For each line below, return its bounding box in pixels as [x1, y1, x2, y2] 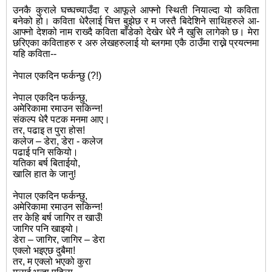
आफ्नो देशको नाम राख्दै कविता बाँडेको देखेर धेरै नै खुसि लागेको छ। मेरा [13, 27, 259, 38]
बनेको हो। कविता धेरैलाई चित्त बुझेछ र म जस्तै [13, 16, 180, 27]
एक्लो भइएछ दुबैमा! [13, 245, 75, 256]
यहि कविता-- [13, 49, 56, 59]
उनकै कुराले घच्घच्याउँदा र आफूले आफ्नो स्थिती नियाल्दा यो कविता [13, 5, 259, 16]
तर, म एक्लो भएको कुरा [13, 256, 91, 267]
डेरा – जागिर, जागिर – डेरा [13, 234, 105, 245]
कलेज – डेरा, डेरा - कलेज [13, 136, 103, 147]
